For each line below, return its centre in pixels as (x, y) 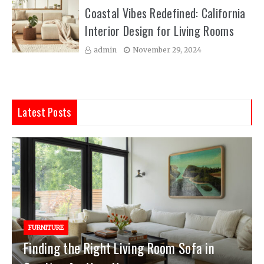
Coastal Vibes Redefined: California (165, 13)
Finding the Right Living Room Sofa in (119, 248)
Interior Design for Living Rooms (159, 31)
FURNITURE (46, 228)
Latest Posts (44, 112)
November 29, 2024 (167, 50)
